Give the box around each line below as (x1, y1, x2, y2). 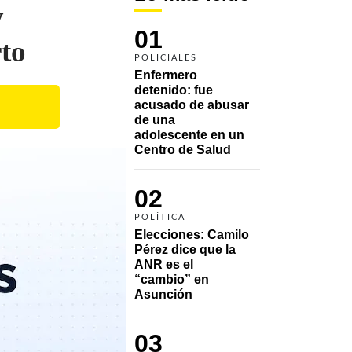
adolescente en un (134, 127, 244, 141)
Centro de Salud (134, 142, 231, 156)
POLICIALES (134, 53, 197, 62)
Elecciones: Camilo (134, 227, 249, 241)
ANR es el (134, 257, 193, 271)
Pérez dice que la (134, 242, 236, 256)
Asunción (134, 287, 196, 301)
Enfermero (134, 68, 197, 82)
